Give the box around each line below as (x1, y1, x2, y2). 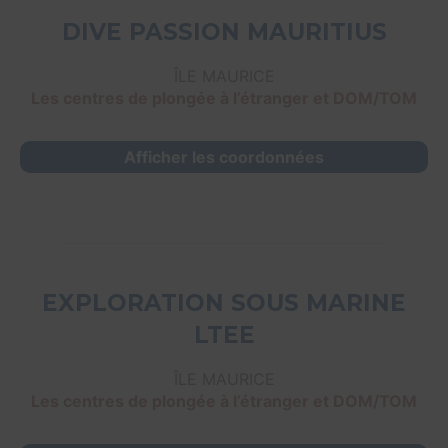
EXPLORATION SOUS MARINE (42, 289, 406, 318)
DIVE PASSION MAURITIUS (61, 18, 387, 47)
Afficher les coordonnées (124, 147, 324, 168)
